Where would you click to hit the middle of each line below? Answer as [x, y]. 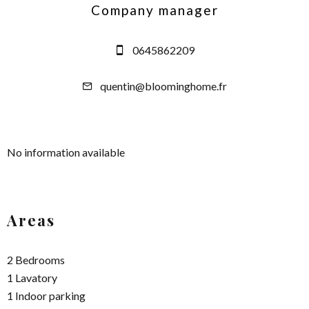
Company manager [154, 10]
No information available [66, 152]
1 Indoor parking [46, 296]
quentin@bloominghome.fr [163, 86]
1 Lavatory [32, 278]
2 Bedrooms [36, 260]
